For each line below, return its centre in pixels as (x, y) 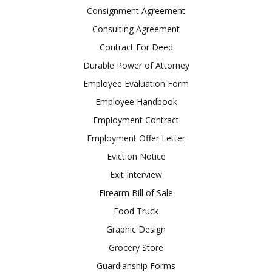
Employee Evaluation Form (136, 83)
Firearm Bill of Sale (136, 192)
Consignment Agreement (136, 10)
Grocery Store (136, 247)
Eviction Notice (136, 156)
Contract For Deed (136, 47)
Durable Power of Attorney (136, 65)
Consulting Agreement (136, 29)
